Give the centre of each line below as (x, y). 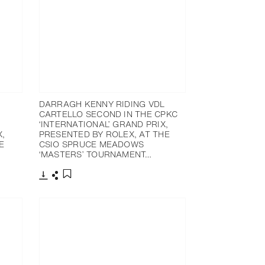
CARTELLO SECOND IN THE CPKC (108, 114)
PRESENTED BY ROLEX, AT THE (104, 134)
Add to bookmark (100, 187)
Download (62, 185)
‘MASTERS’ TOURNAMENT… (95, 154)
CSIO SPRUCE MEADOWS (91, 144)
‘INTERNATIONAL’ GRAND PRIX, (104, 124)
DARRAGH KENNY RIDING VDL (102, 104)
